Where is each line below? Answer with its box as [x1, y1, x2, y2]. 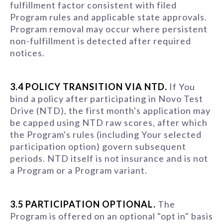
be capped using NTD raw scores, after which [10, 117, 208, 128]
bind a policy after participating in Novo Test [10, 93, 203, 104]
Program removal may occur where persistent [10, 23, 208, 34]
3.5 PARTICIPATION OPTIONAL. [10, 199, 156, 210]
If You [167, 81, 195, 92]
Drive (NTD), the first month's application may [10, 105, 211, 116]
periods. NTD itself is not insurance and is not [10, 153, 208, 164]
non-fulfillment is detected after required [10, 35, 191, 46]
